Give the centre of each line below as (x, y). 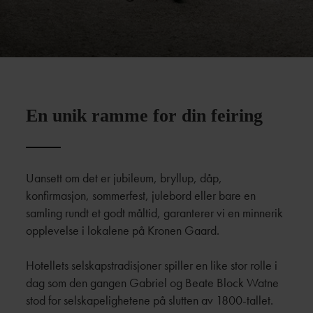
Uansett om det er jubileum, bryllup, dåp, (124, 178)
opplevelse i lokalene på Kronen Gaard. (124, 230)
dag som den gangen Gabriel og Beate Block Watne (153, 283)
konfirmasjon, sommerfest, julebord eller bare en (141, 195)
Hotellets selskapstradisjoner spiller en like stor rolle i (152, 265)
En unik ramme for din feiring (145, 116)
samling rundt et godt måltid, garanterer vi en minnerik (155, 213)
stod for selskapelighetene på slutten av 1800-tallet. (150, 300)
